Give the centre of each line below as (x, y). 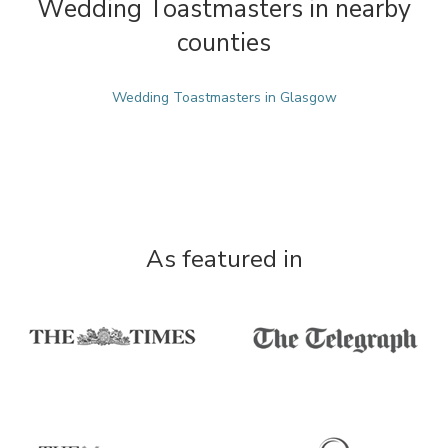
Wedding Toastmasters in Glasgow (224, 97)
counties (224, 43)
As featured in (224, 259)
